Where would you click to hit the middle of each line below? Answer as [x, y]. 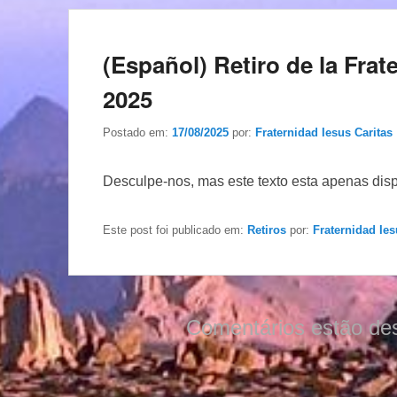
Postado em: [137, 132]
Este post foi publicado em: [175, 230]
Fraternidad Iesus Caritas [324, 132]
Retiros [267, 230]
